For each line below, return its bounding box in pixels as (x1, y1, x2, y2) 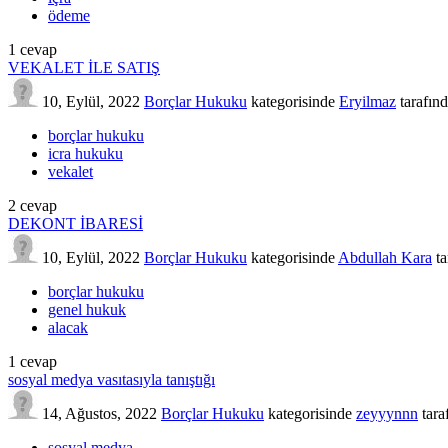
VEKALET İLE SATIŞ (8, 58, 160, 76)
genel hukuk (48, 300, 126, 318)
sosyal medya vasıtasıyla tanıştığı (8, 370, 215, 388)
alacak (48, 318, 88, 336)
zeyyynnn (356, 404, 418, 422)
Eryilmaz (339, 92, 396, 110)
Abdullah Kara (338, 248, 432, 266)
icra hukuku (48, 144, 123, 162)
